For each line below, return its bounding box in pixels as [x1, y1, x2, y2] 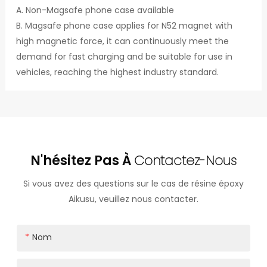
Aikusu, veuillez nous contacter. [69, 193, 198, 205]
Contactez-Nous [134, 151, 237, 170]
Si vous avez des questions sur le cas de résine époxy [23, 177, 244, 190]
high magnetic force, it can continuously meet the [15, 35, 229, 47]
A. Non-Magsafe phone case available [15, 4, 174, 16]
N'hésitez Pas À [30, 151, 134, 170]
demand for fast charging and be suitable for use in [15, 50, 232, 63]
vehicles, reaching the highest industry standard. [15, 66, 219, 78]
